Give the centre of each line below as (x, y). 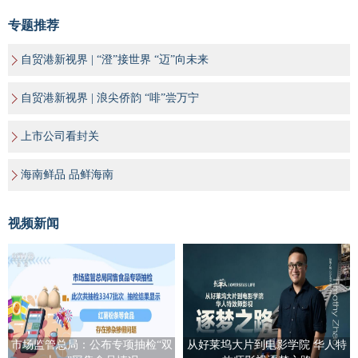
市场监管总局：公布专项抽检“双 (91, 345)
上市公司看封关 (60, 137)
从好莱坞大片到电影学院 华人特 (267, 345)
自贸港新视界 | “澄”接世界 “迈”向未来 (115, 60)
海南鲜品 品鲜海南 (67, 175)
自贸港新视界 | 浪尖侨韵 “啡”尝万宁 (110, 98)
